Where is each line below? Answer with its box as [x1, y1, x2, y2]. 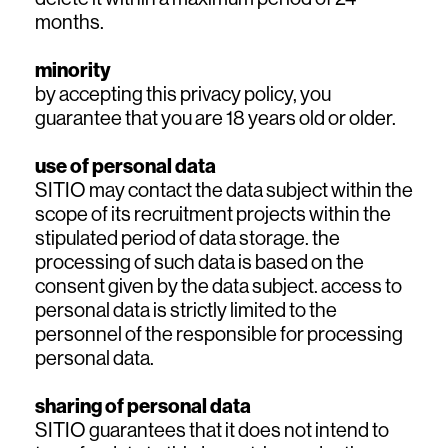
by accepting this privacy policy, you [35, 81, 331, 106]
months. [35, 9, 104, 34]
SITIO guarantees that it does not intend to [35, 417, 389, 442]
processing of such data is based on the [35, 249, 364, 274]
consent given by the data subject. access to [35, 273, 402, 298]
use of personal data [35, 153, 216, 178]
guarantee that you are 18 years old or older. [35, 105, 396, 130]
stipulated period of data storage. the [35, 225, 340, 250]
